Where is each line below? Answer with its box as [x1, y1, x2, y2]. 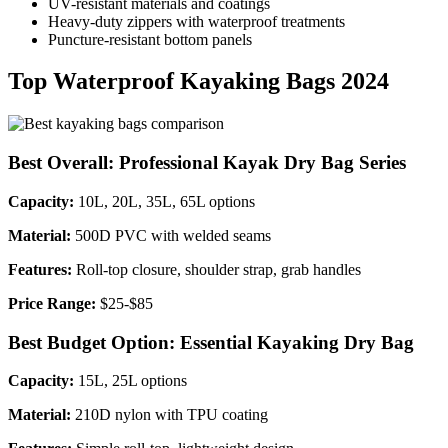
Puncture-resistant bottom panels [48, 30, 252, 48]
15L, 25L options [74, 372, 187, 390]
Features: [8, 260, 72, 278]
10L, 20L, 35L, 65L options [74, 192, 255, 210]
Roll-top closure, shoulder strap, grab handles [72, 260, 361, 278]
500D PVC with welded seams [71, 226, 271, 244]
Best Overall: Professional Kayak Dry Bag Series [8, 152, 406, 174]
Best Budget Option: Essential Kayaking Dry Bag [8, 331, 414, 353]
